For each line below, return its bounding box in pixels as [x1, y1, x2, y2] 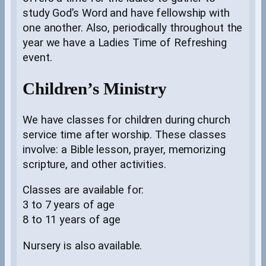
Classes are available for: [23, 183, 144, 197]
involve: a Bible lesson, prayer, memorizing [23, 142, 226, 156]
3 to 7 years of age [23, 198, 115, 212]
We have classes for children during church [23, 113, 230, 126]
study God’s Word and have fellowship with [23, 7, 230, 20]
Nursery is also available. [23, 239, 142, 252]
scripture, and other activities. [23, 157, 166, 171]
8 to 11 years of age [23, 213, 121, 227]
